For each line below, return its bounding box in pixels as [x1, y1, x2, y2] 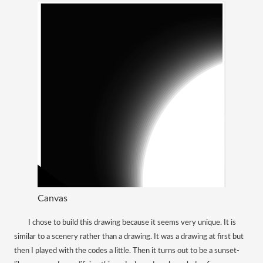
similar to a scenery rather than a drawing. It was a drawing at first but [14, 232, 244, 241]
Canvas [38, 193, 68, 203]
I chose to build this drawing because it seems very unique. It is [28, 218, 236, 227]
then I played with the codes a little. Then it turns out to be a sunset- [14, 246, 240, 255]
